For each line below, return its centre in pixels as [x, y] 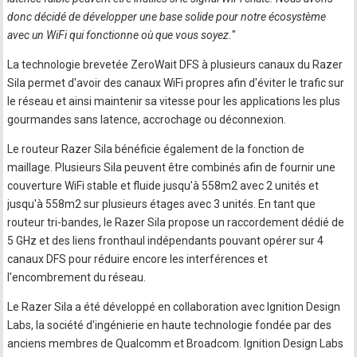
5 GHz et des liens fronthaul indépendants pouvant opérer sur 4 [166, 241]
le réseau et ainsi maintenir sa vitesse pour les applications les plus [174, 102]
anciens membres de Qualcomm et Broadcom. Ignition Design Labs [176, 344]
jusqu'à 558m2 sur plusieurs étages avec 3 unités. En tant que [162, 204]
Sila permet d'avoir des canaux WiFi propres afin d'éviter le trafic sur [176, 83]
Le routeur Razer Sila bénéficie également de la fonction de [156, 149]
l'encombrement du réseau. [77, 278]
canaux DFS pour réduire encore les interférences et [138, 259]
